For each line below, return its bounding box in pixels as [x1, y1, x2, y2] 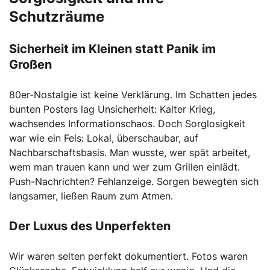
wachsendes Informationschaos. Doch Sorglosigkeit [9, 117, 245, 130]
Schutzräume [9, 7, 104, 25]
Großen [9, 57, 52, 72]
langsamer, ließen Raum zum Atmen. [9, 189, 173, 202]
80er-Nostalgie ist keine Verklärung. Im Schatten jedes [9, 88, 257, 101]
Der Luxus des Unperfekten [9, 218, 171, 233]
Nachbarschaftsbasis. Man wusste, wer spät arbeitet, [9, 146, 250, 159]
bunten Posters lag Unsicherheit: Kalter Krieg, [9, 102, 215, 115]
